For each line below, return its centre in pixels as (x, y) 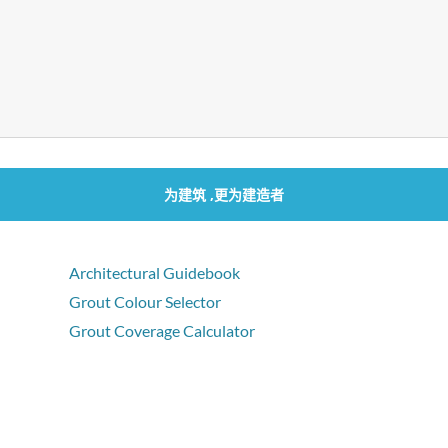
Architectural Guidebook (154, 273)
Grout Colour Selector (145, 302)
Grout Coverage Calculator (162, 331)
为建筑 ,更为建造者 (224, 195)
